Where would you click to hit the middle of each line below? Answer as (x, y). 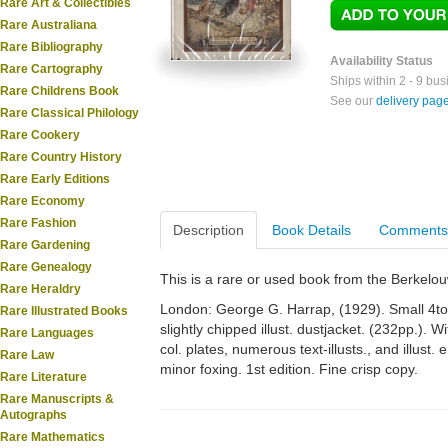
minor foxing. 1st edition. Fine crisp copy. (289, 369)
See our (353, 101)
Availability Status (381, 61)
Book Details (311, 230)
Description (208, 230)
